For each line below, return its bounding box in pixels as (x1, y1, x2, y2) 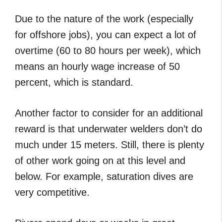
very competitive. (15, 186, 90, 198)
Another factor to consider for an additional (15, 107, 203, 118)
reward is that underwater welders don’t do (15, 123, 202, 134)
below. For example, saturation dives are (15, 170, 193, 182)
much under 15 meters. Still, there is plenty (15, 139, 204, 150)
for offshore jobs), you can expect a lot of (15, 29, 196, 40)
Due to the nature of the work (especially (15, 13, 193, 24)
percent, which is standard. (15, 76, 133, 88)
